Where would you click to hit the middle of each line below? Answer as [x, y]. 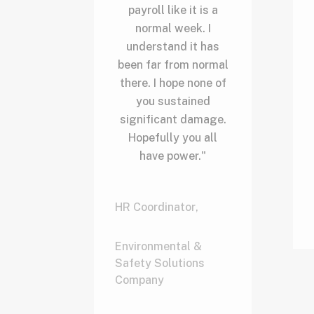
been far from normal [173, 64]
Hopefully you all [173, 137]
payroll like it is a [173, 10]
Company [140, 280]
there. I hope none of [173, 83]
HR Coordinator [156, 207]
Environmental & [159, 246]
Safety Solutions [160, 263]
